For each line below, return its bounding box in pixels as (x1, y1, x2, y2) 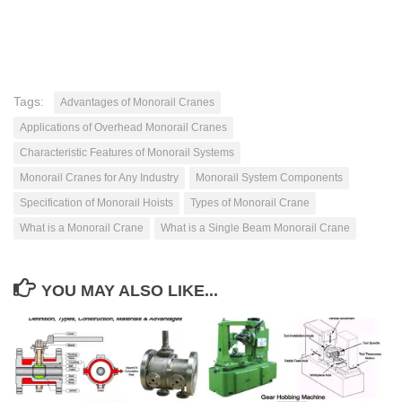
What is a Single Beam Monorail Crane (161, 221, 350, 234)
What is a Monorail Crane (20, 221, 144, 234)
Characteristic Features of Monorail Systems (20, 145, 234, 159)
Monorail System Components (196, 170, 343, 184)
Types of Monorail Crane (190, 196, 310, 209)
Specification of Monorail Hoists (20, 196, 173, 209)
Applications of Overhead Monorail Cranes (20, 120, 227, 134)
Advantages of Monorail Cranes (60, 95, 214, 109)
